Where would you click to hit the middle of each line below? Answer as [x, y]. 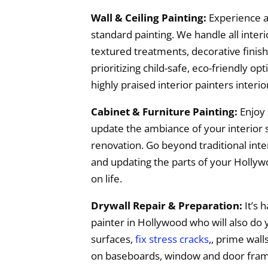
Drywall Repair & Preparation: [167, 205]
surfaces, [113, 239]
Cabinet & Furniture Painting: [164, 111]
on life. [106, 178]
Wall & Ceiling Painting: [149, 17]
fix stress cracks [172, 239]
